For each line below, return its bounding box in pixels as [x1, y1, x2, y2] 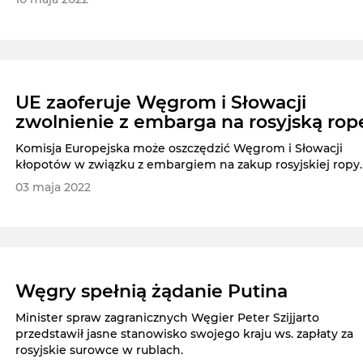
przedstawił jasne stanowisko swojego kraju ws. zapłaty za [15, 327, 354, 342]
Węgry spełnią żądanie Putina [15, 280, 288, 303]
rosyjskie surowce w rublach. [15, 343, 184, 358]
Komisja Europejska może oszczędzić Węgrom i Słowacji [15, 140, 344, 156]
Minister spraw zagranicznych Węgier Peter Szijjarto [15, 310, 320, 326]
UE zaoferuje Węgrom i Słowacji [15, 91, 307, 113]
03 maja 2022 [15, 179, 92, 194]
